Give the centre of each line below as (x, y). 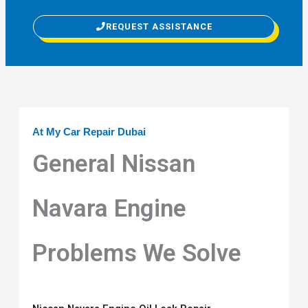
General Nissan (114, 164)
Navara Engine (110, 209)
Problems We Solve (137, 254)
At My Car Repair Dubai (89, 132)
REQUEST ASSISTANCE (159, 27)
